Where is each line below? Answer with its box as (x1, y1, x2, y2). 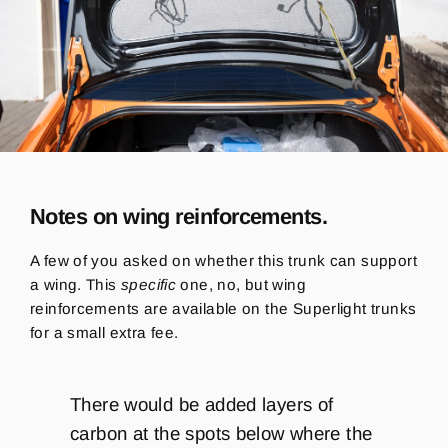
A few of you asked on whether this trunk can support (30, 251, 417, 269)
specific (120, 275, 177, 293)
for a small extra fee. (30, 323, 183, 341)
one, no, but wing (176, 275, 306, 293)
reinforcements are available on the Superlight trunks (30, 299, 417, 317)
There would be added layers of (70, 393, 334, 415)
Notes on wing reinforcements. (30, 204, 333, 230)
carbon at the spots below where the (70, 422, 373, 444)
